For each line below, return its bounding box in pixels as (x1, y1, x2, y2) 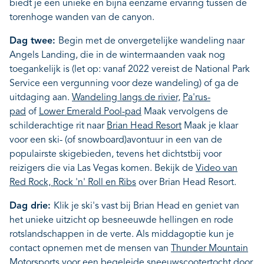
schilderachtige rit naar (9, 121, 107, 131)
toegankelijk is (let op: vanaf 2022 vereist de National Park (9, 65, 250, 74)
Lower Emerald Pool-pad (39, 107, 141, 117)
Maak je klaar (181, 121, 238, 131)
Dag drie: (9, 202, 54, 211)
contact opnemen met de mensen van (9, 244, 171, 253)
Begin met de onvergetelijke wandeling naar (58, 37, 245, 46)
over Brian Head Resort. (136, 178, 236, 187)
